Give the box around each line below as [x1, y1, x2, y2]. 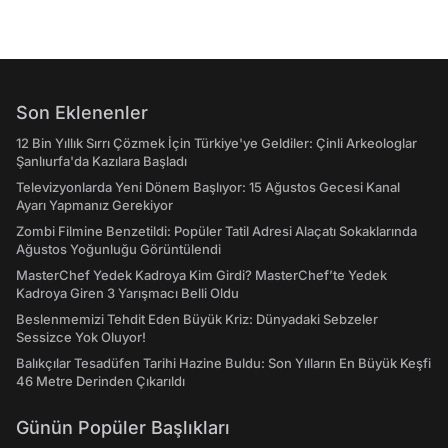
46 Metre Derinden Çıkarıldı [16, 373, 185, 389]
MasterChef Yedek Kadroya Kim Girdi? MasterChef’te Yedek [16, 267, 387, 283]
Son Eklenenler [16, 102, 148, 123]
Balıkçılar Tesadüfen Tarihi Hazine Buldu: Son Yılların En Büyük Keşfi [16, 355, 431, 371]
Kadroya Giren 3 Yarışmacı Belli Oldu [16, 285, 239, 301]
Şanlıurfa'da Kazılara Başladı [16, 153, 187, 169]
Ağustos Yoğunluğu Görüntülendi [16, 241, 221, 257]
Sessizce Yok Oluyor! [16, 329, 146, 345]
